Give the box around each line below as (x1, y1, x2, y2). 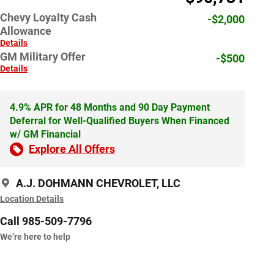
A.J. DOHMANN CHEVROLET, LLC (16, 177, 180, 190)
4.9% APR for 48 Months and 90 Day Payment (10, 102, 210, 114)
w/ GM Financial (10, 128, 81, 141)
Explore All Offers (29, 143, 115, 156)
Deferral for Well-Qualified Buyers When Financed (10, 115, 229, 127)
